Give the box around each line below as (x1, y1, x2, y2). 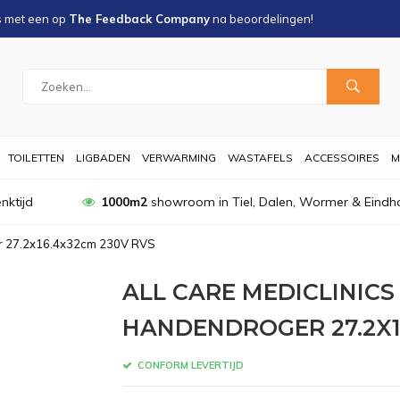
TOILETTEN (8, 151, 64, 164)
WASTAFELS (228, 151, 293, 164)
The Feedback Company (69, 12, 210, 26)
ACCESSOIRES (304, 151, 379, 164)
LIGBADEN (76, 151, 130, 164)
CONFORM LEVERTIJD (134, 358, 244, 371)
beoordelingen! (229, 12, 313, 26)
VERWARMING (142, 151, 216, 164)
